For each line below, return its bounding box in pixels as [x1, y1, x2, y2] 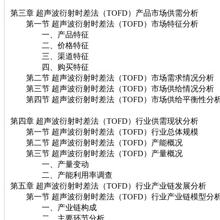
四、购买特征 [10, 62, 89, 71]
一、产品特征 [10, 30, 89, 39]
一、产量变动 [10, 160, 89, 168]
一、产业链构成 [10, 203, 97, 212]
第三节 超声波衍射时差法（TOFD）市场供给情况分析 [10, 84, 214, 93]
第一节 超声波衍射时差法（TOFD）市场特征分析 [10, 19, 198, 28]
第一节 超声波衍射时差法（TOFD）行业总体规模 [10, 127, 198, 136]
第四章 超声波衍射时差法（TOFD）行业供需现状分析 [10, 116, 198, 125]
